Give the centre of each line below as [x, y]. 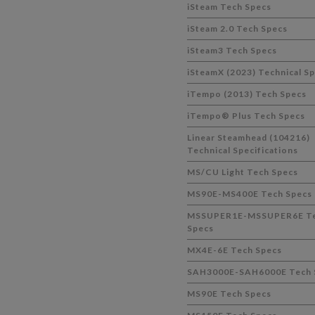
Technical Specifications [242, 150]
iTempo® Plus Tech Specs [246, 116]
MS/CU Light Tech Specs [242, 172]
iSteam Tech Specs [229, 7]
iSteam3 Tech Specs [232, 50]
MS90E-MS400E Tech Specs [249, 194]
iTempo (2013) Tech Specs [246, 94]
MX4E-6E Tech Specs [234, 250]
